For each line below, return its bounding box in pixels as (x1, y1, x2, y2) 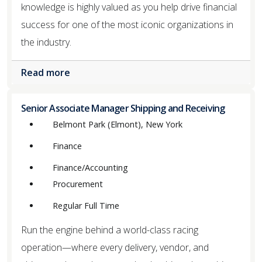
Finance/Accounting (53, 161, 128, 173)
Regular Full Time (53, 200, 119, 212)
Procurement (53, 178, 103, 190)
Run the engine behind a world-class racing (21, 223, 198, 237)
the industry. (21, 35, 71, 49)
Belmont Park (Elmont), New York (53, 118, 182, 130)
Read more (21, 65, 73, 79)
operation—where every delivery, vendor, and (21, 241, 209, 254)
